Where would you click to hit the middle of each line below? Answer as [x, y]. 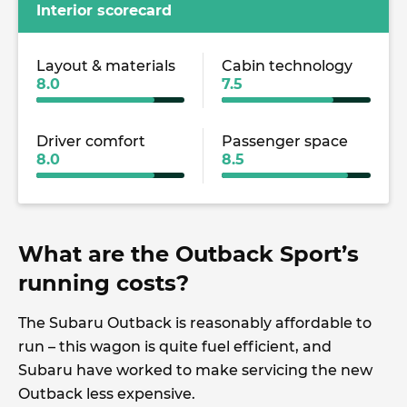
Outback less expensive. [107, 393]
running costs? [104, 283]
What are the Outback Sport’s [189, 253]
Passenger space [285, 141]
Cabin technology [287, 65]
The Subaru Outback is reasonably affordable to [195, 323]
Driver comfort [91, 141]
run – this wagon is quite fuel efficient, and [175, 346]
